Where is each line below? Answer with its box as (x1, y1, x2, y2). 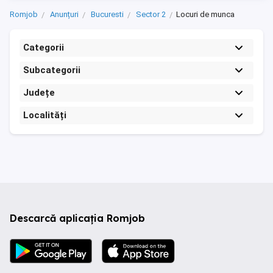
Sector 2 (136, 10, 166, 19)
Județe (23, 87, 55, 98)
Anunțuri (50, 10, 79, 19)
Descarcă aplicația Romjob (10, 212, 145, 224)
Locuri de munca (176, 10, 235, 19)
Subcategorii (23, 65, 80, 76)
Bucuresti (91, 10, 124, 19)
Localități (23, 110, 66, 121)
